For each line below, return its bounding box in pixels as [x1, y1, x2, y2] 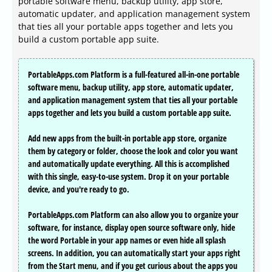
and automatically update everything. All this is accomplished [28, 158, 229, 170]
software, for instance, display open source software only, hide [28, 222, 235, 234]
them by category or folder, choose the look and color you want [28, 145, 238, 157]
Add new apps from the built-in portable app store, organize [28, 132, 226, 144]
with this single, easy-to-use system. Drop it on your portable [28, 171, 229, 183]
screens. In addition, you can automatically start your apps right [28, 247, 240, 259]
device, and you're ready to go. [28, 183, 129, 195]
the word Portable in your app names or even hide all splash [28, 234, 226, 246]
